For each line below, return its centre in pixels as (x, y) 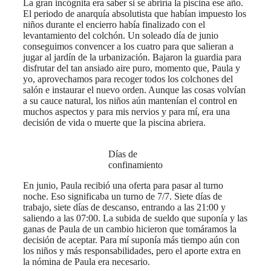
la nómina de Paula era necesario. (87, 261)
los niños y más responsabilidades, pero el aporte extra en (132, 250)
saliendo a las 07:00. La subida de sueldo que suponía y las (135, 218)
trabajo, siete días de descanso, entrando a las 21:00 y (124, 207)
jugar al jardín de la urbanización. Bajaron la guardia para (132, 57)
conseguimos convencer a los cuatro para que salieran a (128, 46)
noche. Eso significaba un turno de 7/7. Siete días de (122, 196)
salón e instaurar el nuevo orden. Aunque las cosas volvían (134, 90)
